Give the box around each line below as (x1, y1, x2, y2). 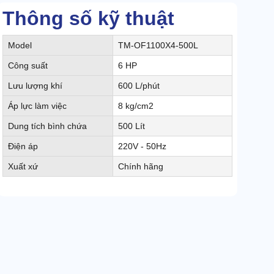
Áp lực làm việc (8, 101, 67, 111)
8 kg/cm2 (118, 101, 154, 111)
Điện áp (8, 141, 38, 152)
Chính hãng (118, 161, 163, 172)
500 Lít (118, 121, 145, 131)
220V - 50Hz (118, 141, 166, 152)
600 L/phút (118, 81, 160, 91)
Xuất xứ (8, 161, 38, 172)
